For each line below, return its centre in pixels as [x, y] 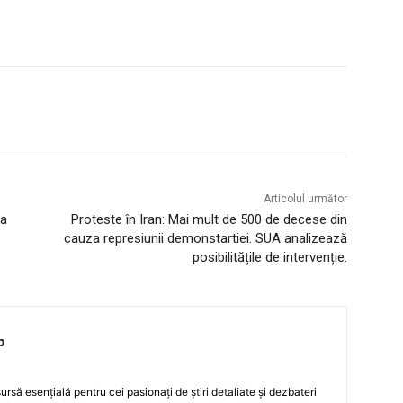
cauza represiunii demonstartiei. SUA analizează [205, 238]
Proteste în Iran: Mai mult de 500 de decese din [209, 219]
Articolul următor [305, 198]
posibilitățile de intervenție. [269, 257]
